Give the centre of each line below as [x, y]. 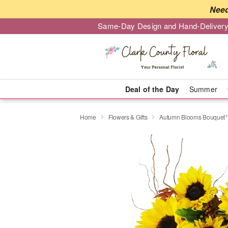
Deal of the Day [152, 89]
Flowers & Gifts [128, 117]
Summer [203, 89]
